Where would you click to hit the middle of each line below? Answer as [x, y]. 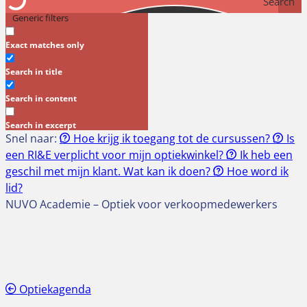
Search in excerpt [41, 125]
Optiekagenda [54, 290]
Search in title [34, 72]
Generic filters [40, 18]
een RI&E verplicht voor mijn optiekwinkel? [116, 155]
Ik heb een [265, 155]
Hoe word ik [256, 172]
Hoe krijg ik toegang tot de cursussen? [172, 139]
